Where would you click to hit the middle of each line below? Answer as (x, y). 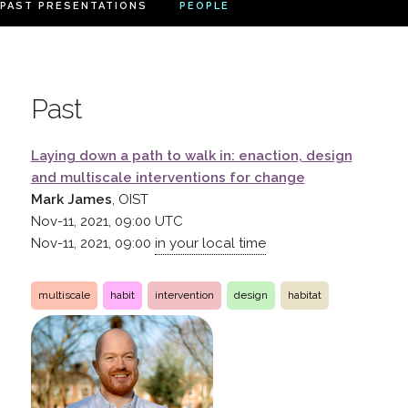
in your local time (210, 243)
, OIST (130, 199)
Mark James (71, 199)
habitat (304, 295)
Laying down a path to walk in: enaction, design (191, 155)
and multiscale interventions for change (168, 177)
